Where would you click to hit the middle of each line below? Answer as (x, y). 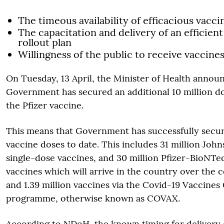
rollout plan (45, 42)
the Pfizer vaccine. (45, 105)
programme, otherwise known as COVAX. (93, 198)
